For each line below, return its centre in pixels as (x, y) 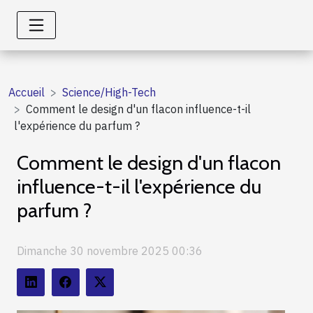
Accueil (27, 92)
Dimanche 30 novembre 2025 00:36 (110, 250)
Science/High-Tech (109, 92)
